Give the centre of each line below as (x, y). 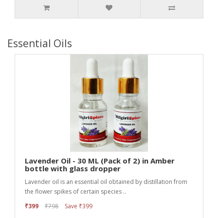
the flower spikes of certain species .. (75, 192)
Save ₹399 (79, 206)
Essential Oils (40, 44)
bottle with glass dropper (73, 169)
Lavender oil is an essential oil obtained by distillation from (106, 182)
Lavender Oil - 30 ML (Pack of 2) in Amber (100, 161)
